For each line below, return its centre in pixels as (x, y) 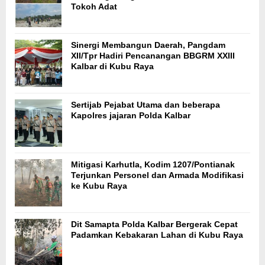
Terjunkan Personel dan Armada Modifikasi (157, 175)
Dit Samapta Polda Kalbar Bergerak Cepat (154, 224)
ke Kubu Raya (99, 186)
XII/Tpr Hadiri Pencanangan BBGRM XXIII (153, 56)
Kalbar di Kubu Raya (112, 67)
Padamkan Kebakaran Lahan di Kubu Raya (157, 235)
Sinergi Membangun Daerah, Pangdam (148, 45)
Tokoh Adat (94, 7)
